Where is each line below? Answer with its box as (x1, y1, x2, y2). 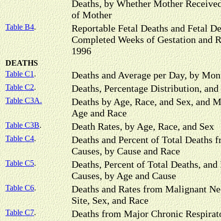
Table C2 (5, 83, 34, 91)
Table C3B (5, 121, 39, 129)
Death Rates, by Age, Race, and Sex (72, 121, 214, 132)
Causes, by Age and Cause (72, 170, 176, 181)
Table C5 (5, 159, 34, 167)
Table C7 (5, 208, 34, 217)
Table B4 (5, 23, 34, 31)
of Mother (72, 9, 112, 20)
